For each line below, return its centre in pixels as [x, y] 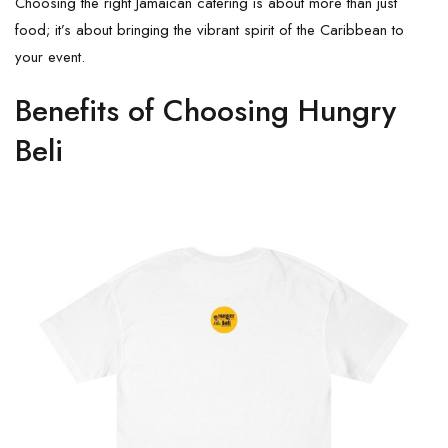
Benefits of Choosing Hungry [205, 110]
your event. [50, 56]
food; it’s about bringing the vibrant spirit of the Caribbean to [209, 29]
